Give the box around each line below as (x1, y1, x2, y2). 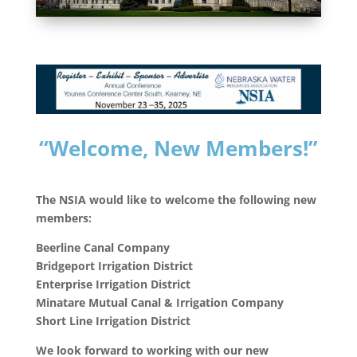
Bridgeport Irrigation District (35, 257, 193, 273)
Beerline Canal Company (35, 239, 170, 255)
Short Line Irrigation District (35, 312, 190, 328)
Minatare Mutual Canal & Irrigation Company (35, 294, 284, 310)
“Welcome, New (38, 133, 200, 163)
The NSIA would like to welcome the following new (35, 191, 316, 207)
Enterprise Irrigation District (35, 276, 190, 292)
